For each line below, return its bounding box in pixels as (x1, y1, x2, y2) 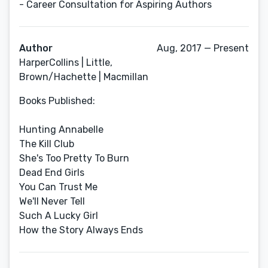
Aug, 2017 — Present (157, 42, 249, 54)
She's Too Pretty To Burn (19, 153, 129, 164)
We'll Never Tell (19, 196, 85, 207)
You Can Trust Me (19, 181, 98, 193)
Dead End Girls (19, 167, 84, 178)
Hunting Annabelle (19, 124, 103, 135)
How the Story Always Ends (19, 224, 143, 236)
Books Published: (19, 95, 95, 106)
